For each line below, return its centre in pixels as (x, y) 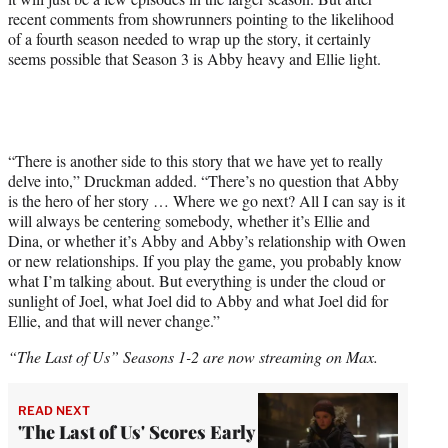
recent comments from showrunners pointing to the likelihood (201, 18)
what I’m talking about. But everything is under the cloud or (196, 280)
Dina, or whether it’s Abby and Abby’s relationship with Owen (207, 240)
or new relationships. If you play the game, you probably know (205, 260)
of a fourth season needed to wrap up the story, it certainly (189, 38)
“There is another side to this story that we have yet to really (195, 160)
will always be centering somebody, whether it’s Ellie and (189, 220)
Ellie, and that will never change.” (114, 320)
